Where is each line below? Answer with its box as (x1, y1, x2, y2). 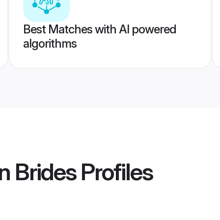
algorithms (23, 36, 77, 51)
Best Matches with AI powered (23, 22, 176, 36)
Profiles (76, 157, 153, 187)
